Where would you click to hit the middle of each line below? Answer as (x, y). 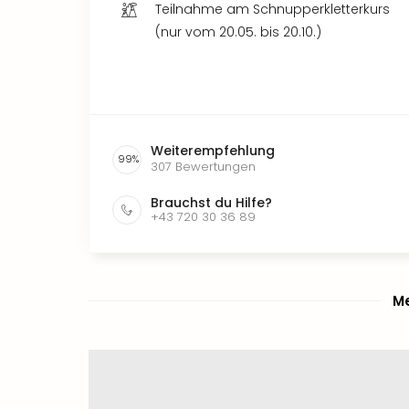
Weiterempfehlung (213, 150)
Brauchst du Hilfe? (211, 202)
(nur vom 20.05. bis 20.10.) (238, 31)
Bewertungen (215, 166)
